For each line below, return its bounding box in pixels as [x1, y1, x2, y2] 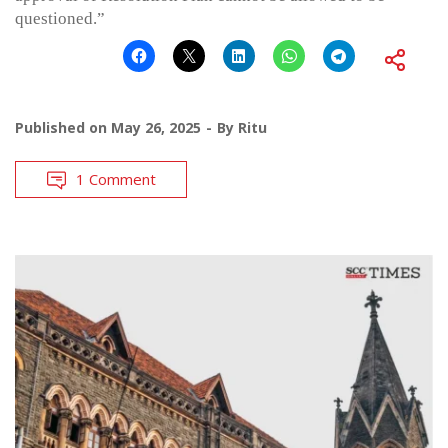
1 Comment [76, 169, 156, 190]
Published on [15, 118, 111, 138]
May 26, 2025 [111, 118, 201, 138]
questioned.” [15, 9, 105, 29]
